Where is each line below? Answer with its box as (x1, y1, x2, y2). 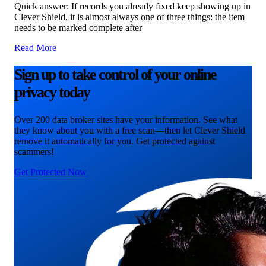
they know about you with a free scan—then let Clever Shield (14, 125, 245, 135)
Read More (14, 42, 56, 53)
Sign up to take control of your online (14, 66, 216, 84)
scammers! (14, 146, 54, 157)
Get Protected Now (14, 166, 87, 177)
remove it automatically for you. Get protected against (14, 135, 215, 146)
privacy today (14, 84, 90, 102)
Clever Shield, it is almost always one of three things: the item (14, 11, 245, 22)
